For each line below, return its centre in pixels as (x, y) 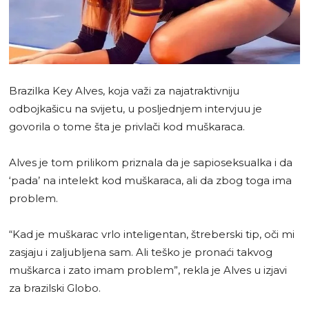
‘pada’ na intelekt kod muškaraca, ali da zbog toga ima (150, 180)
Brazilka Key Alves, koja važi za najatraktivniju (124, 90)
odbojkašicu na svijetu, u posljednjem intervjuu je (136, 108)
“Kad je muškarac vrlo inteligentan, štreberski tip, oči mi (152, 234)
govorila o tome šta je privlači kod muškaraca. (127, 126)
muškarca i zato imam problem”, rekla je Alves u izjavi (148, 270)
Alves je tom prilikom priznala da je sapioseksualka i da (151, 162)
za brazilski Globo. (55, 288)
